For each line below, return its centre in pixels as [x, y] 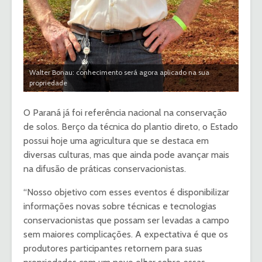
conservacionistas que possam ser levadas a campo [126, 220]
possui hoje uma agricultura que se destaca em [116, 140]
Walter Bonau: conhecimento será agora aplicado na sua [119, 72]
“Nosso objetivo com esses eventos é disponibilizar [126, 192]
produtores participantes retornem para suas [113, 248]
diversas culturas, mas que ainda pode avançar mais [126, 154]
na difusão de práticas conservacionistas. [105, 168]
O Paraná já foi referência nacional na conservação [125, 112]
